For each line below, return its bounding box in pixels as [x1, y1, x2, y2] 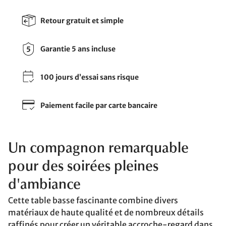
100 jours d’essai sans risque [40, 72, 139, 82]
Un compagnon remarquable [8, 142, 189, 156]
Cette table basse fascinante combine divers [8, 195, 178, 205]
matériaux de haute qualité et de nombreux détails [8, 207, 204, 217]
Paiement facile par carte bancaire [40, 100, 157, 110]
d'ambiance [8, 178, 81, 192]
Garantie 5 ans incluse [40, 44, 116, 53]
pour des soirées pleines [8, 160, 158, 174]
